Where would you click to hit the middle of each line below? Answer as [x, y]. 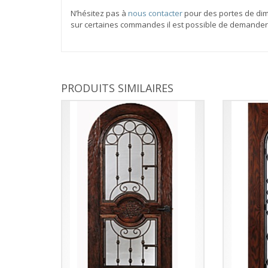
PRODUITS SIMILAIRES [117, 88]
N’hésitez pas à [99, 13]
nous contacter [155, 13]
